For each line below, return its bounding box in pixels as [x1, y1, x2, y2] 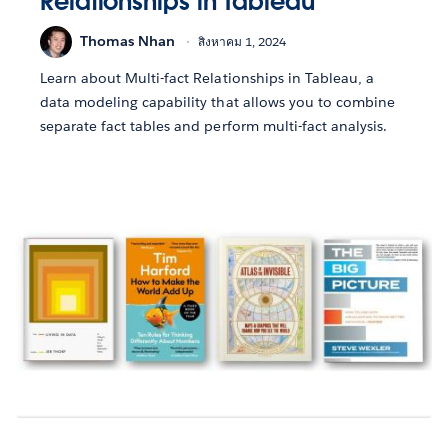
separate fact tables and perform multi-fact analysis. [40, 116, 388, 135]
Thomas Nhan [80, 32, 175, 51]
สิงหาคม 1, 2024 [198, 33, 286, 51]
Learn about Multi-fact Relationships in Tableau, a [40, 68, 374, 87]
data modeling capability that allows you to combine [40, 92, 395, 111]
